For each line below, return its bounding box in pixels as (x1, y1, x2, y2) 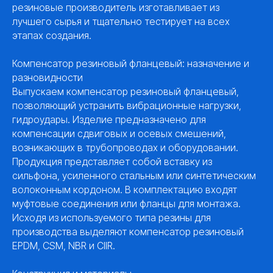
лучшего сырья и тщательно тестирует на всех (12, 15, 230, 28)
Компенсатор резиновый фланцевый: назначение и (12, 57, 249, 70)
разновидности (12, 71, 83, 84)
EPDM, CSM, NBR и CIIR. (12, 239, 115, 252)
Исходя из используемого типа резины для (12, 211, 211, 224)
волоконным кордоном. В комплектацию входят (12, 183, 237, 196)
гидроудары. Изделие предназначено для (12, 113, 206, 126)
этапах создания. (12, 29, 91, 42)
